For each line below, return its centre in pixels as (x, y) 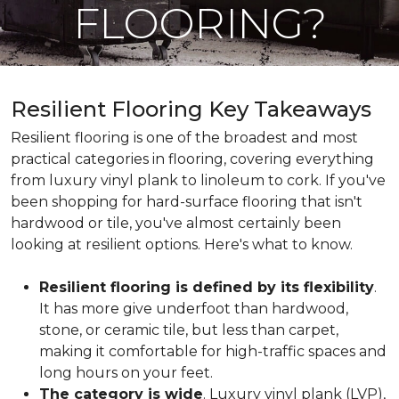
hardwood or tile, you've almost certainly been (176, 223)
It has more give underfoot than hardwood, (194, 309)
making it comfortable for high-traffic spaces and (213, 351)
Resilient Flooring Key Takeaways (191, 109)
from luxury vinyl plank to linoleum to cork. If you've (198, 180)
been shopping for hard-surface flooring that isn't (187, 202)
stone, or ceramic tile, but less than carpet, (189, 330)
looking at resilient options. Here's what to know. (182, 244)
